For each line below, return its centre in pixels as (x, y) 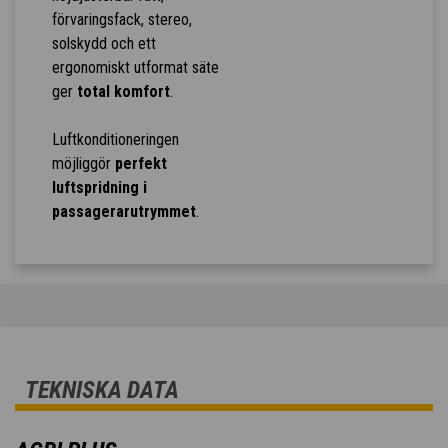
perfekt (140, 164)
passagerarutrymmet (123, 212)
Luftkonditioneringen (115, 140)
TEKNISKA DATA (102, 390)
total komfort (123, 92)
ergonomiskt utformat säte (135, 68)
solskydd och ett (103, 44)
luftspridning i (99, 188)
